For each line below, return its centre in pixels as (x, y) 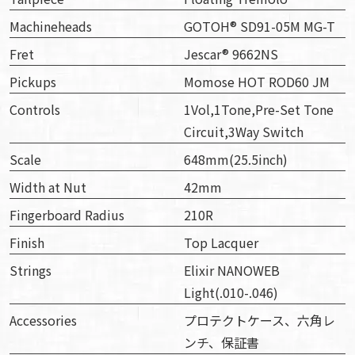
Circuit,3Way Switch (244, 132)
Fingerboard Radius (67, 215)
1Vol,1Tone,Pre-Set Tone (259, 110)
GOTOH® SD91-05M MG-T (260, 27)
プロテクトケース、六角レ (260, 321)
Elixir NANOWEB (232, 271)
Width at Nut (48, 187)
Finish (27, 243)
